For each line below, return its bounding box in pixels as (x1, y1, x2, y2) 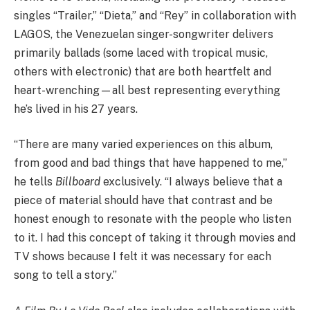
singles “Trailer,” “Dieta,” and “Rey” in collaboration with (14, 8, 296, 22)
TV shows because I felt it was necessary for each (14, 250, 271, 264)
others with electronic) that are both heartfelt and (14, 64, 271, 78)
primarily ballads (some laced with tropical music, (14, 46, 268, 60)
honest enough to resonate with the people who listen (14, 212, 291, 226)
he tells (14, 175, 55, 189)
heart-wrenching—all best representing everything (14, 83, 280, 97)
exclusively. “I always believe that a (103, 175, 282, 189)
